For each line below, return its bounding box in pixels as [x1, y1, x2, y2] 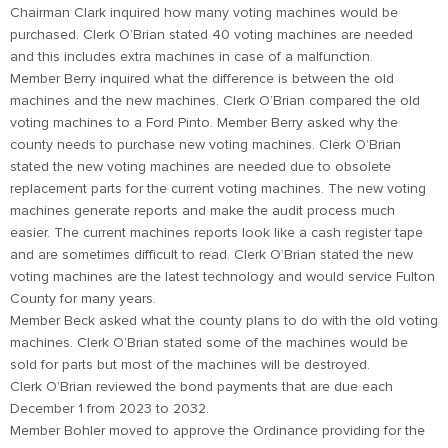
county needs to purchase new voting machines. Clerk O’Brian [10, 138, 401, 152]
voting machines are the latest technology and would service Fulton [10, 270, 435, 284]
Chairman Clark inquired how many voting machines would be [10, 6, 398, 20]
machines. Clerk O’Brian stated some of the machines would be [10, 336, 408, 350]
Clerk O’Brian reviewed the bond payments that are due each [10, 380, 393, 394]
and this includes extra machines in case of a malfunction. [10, 50, 373, 64]
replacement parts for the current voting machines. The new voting [10, 182, 426, 196]
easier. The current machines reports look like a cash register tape [10, 226, 423, 240]
